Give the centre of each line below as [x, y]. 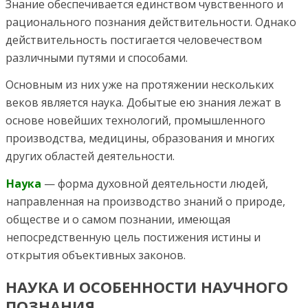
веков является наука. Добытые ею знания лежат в [143, 102]
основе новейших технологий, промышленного [135, 120]
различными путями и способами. [97, 58]
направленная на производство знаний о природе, [146, 201]
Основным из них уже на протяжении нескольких [140, 85]
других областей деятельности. [90, 156]
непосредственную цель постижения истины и [133, 237]
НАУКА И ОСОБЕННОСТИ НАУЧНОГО [147, 287]
